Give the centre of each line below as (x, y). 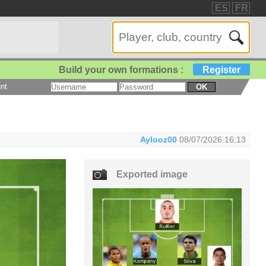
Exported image (152, 175)
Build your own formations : (121, 69)
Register (222, 69)
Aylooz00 (158, 139)
